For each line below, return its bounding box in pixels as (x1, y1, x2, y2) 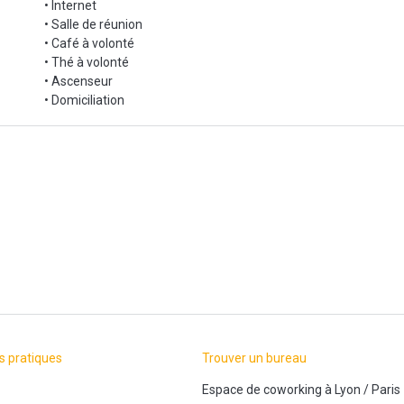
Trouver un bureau (202, 350, 307, 365)
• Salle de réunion (44, 16, 142, 32)
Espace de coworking (202, 381, 322, 397)
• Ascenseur (44, 73, 113, 88)
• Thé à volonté (44, 54, 129, 69)
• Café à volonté (44, 35, 134, 50)
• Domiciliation (44, 92, 124, 107)
